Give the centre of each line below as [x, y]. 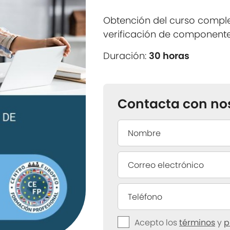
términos [197, 223]
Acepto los [157, 223]
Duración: [126, 56]
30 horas [169, 56]
